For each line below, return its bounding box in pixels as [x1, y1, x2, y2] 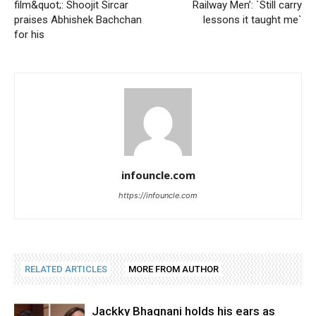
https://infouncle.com [119, 190, 197, 201]
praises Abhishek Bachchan [14, 13, 142, 27]
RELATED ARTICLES [25, 264, 107, 275]
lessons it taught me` [203, 13, 302, 27]
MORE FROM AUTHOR [128, 264, 219, 275]
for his [14, 28, 44, 42]
